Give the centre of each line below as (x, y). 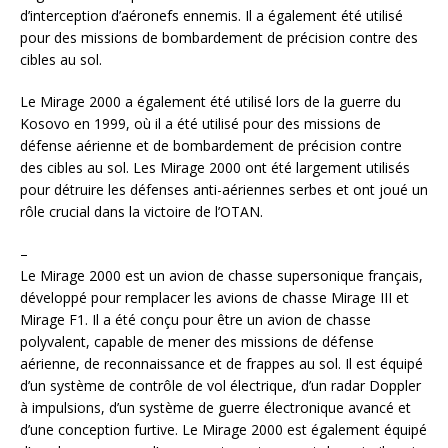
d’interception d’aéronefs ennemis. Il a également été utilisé (211, 16)
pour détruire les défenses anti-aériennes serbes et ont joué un (224, 190)
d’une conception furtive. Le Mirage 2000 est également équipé (223, 430)
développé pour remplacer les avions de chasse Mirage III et (214, 298)
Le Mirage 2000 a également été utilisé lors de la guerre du (210, 102)
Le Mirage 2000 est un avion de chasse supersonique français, (221, 276)
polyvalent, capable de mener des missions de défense (197, 342)
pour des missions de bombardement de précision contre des (219, 38)
